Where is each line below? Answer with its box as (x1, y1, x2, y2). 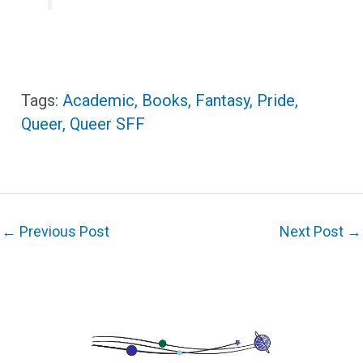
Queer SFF (70, 113, 146, 134)
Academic (62, 90, 135, 110)
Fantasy (195, 90, 250, 110)
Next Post (280, 222, 347, 240)
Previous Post (16, 222, 109, 240)
